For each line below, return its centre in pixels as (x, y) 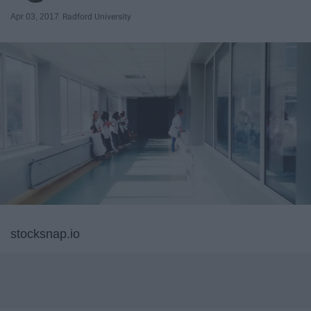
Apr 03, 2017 (35, 16)
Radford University (97, 16)
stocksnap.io (45, 234)
